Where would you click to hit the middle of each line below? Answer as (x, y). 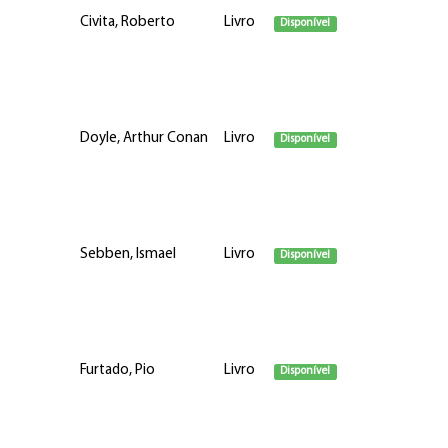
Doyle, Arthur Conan (143, 138)
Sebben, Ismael (127, 254)
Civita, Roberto (127, 22)
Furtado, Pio (117, 370)
